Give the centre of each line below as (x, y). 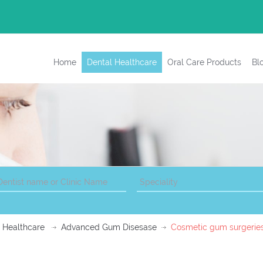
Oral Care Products (204, 62)
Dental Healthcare (122, 62)
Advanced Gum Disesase (109, 227)
